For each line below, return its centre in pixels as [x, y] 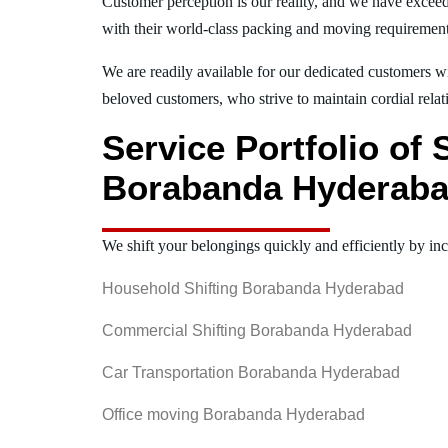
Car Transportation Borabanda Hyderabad [251, 372]
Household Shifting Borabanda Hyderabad [253, 288]
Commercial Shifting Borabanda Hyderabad [257, 330]
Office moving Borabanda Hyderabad [233, 414]
